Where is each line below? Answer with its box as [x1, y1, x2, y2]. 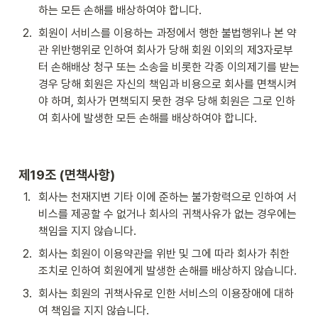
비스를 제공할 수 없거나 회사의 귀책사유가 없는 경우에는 [38, 207, 297, 221]
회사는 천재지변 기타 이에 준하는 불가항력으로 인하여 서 [38, 190, 297, 204]
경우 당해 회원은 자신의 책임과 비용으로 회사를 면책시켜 [38, 77, 297, 91]
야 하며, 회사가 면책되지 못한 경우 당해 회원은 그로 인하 [38, 94, 295, 108]
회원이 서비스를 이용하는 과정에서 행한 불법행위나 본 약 [38, 26, 297, 40]
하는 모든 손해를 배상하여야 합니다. [38, 3, 202, 17]
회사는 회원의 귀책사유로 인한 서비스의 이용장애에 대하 [38, 286, 294, 300]
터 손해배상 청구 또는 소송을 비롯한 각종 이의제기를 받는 [38, 60, 300, 74]
